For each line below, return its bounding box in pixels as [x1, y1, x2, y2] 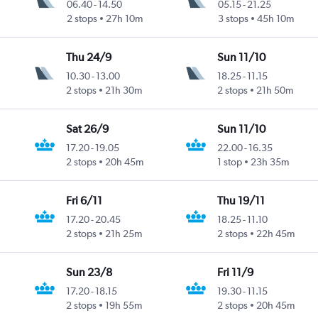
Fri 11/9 [217, 265, 254, 279]
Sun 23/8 [66, 265, 113, 279]
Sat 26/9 [66, 121, 109, 136]
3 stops [217, 12, 248, 24]
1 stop [217, 155, 243, 168]
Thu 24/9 [66, 50, 112, 64]
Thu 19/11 [217, 193, 265, 207]
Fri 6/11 [66, 193, 103, 207]
